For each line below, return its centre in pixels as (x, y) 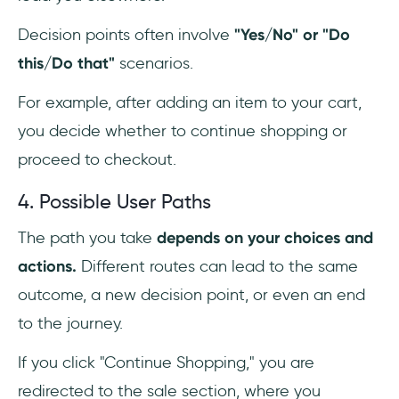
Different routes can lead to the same (217, 267)
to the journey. (70, 324)
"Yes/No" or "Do (292, 35)
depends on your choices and (265, 238)
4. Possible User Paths (114, 202)
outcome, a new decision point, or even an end (191, 295)
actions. (47, 267)
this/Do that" (66, 64)
